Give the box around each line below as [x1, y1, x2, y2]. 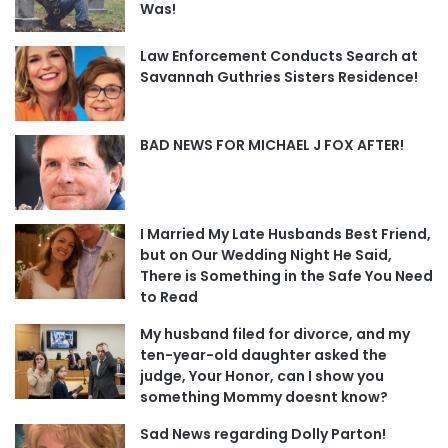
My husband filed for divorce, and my [140, 323, 410, 344]
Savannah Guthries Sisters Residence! [140, 66, 418, 87]
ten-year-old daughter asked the [140, 344, 387, 365]
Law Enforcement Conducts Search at [140, 45, 418, 66]
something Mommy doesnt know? [140, 386, 388, 407]
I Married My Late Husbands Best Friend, [140, 223, 431, 244]
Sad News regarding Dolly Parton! [140, 423, 386, 444]
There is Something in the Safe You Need [140, 265, 433, 286]
